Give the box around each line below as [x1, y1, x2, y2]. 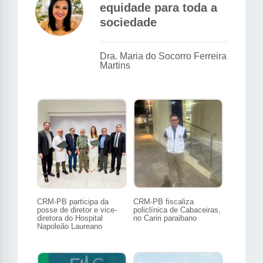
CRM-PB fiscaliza [133, 197, 194, 207]
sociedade [100, 16, 157, 29]
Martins [100, 60, 130, 71]
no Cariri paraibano [133, 214, 197, 223]
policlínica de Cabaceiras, [133, 205, 221, 215]
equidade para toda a [100, 1, 217, 15]
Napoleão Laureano [37, 222, 102, 231]
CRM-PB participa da [37, 197, 109, 207]
